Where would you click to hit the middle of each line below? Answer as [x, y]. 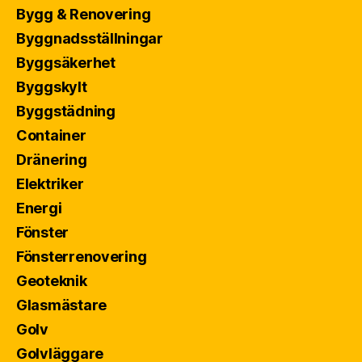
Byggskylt [52, 87]
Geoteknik [52, 281]
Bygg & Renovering [84, 15]
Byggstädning [66, 112]
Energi [39, 208]
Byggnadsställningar [90, 39]
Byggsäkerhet [66, 63]
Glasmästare [62, 305]
